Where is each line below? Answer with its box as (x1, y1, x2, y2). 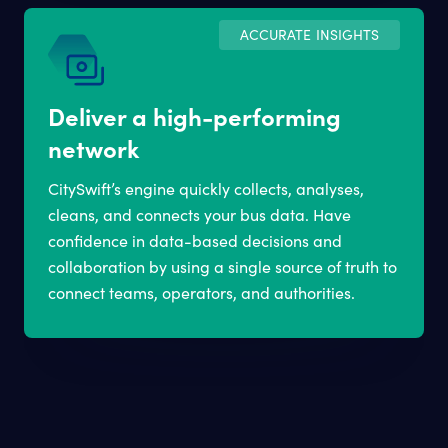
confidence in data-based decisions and (48, 230, 342, 252)
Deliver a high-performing (48, 99, 341, 133)
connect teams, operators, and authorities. (48, 282, 355, 304)
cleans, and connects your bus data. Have (48, 204, 351, 226)
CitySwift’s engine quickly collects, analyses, (48, 178, 364, 200)
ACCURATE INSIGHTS (240, 25, 379, 45)
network (48, 131, 139, 165)
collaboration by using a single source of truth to (48, 256, 397, 278)
